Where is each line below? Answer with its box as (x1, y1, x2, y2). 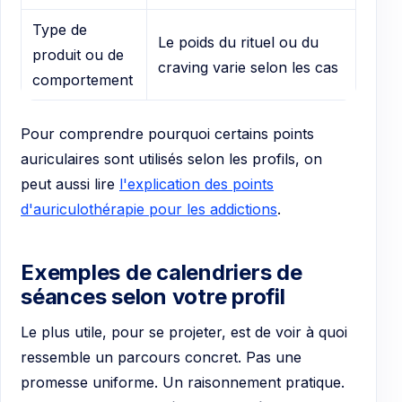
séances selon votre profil (21, 283, 285, 310)
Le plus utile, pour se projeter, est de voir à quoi (21, 322, 347, 341)
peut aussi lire (21, 174, 119, 193)
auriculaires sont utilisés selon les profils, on (21, 149, 322, 168)
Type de (32, 21, 87, 39)
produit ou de (32, 46, 124, 65)
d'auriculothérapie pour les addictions (21, 199, 277, 218)
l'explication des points (119, 174, 274, 193)
